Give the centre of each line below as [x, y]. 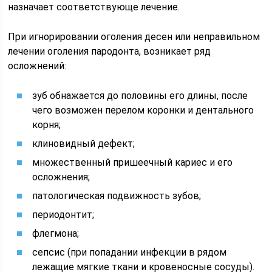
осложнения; [61, 177]
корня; [47, 125]
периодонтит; [63, 215]
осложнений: [37, 66]
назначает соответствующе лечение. [94, 7]
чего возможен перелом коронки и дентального [143, 110]
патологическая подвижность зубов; [117, 196]
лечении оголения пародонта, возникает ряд [110, 51]
